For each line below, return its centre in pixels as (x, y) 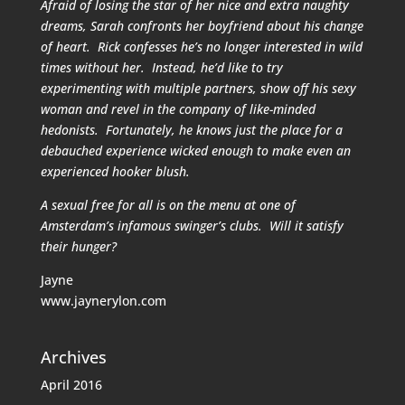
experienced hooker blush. (115, 171)
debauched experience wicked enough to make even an (195, 151)
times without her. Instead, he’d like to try (161, 67)
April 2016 (71, 385)
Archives (73, 357)
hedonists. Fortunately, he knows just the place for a (191, 130)
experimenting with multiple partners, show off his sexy (198, 88)
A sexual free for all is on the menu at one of (168, 205)
